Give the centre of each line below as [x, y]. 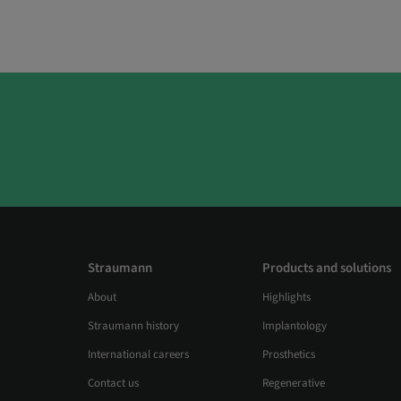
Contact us [113, 384]
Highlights [286, 298]
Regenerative [294, 384]
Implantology [294, 326]
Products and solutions [327, 269]
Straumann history [133, 326]
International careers [138, 355]
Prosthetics [289, 355]
